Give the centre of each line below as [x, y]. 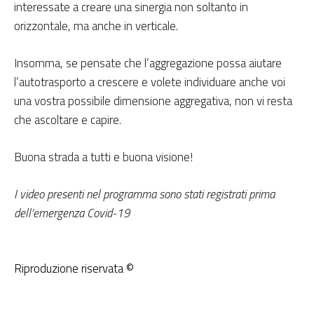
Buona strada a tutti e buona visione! [103, 157]
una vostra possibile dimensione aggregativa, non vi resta [153, 101]
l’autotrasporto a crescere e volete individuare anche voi [150, 82]
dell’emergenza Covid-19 [72, 213]
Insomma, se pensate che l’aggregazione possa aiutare [148, 63]
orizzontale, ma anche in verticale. [96, 26]
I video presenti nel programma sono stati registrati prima [144, 194]
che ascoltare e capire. [68, 120]
